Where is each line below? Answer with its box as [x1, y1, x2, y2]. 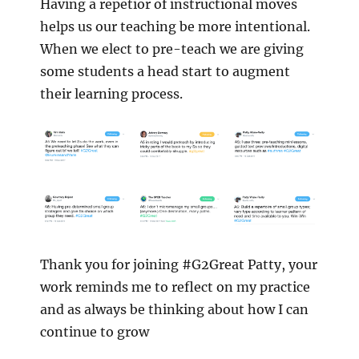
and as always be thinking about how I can [40, 301, 309, 317]
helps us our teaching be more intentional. [40, 18, 313, 34]
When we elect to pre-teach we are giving [40, 40, 304, 57]
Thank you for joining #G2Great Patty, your [40, 256, 317, 272]
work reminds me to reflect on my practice [40, 278, 310, 295]
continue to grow [40, 323, 149, 340]
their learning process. [40, 85, 183, 102]
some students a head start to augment [40, 63, 290, 79]
